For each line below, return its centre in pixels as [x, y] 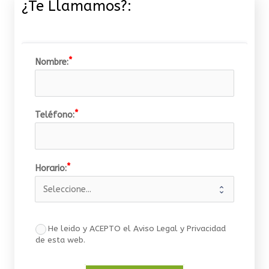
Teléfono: [54, 115]
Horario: [50, 168]
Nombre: [51, 62]
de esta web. [60, 240]
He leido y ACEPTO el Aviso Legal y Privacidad [137, 229]
